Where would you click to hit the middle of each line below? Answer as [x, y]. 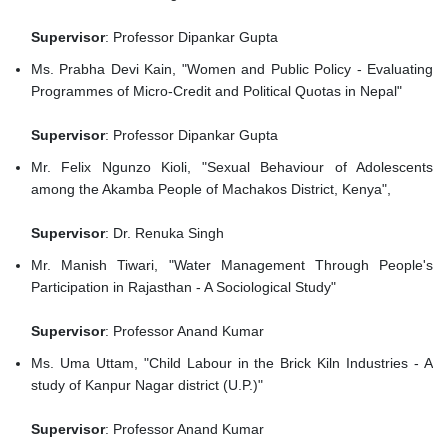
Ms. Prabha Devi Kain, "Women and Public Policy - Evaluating [232, 69]
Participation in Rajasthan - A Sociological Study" [185, 287]
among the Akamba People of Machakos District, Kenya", [213, 189]
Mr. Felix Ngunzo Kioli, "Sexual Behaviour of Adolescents [232, 167]
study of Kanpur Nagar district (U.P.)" [149, 385]
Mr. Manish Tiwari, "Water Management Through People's [232, 265]
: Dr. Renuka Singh [164, 233]
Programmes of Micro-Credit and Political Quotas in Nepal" [218, 91]
